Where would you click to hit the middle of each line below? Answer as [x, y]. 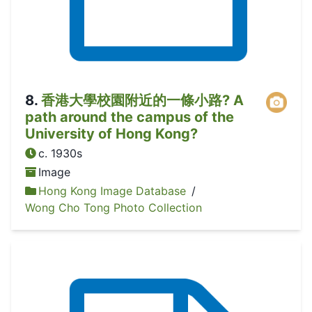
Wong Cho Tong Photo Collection [114, 208]
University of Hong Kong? [111, 133]
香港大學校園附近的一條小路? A [142, 100]
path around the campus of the [130, 117]
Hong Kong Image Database [112, 191]
